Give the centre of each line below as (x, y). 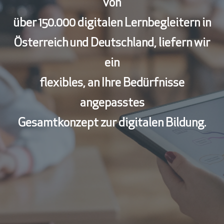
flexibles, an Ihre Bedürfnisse (112, 83)
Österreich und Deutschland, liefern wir (112, 43)
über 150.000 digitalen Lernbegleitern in (112, 23)
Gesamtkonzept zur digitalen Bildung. (112, 123)
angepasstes (112, 103)
